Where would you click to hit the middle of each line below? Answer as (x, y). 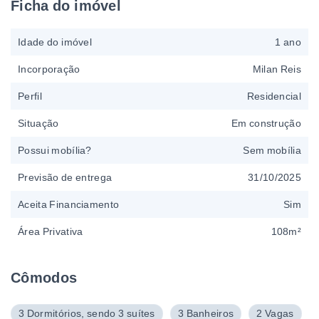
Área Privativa (51, 232)
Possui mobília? (55, 151)
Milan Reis (277, 69)
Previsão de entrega (65, 178)
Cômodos (44, 278)
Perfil (30, 96)
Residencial (274, 96)
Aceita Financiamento (69, 205)
